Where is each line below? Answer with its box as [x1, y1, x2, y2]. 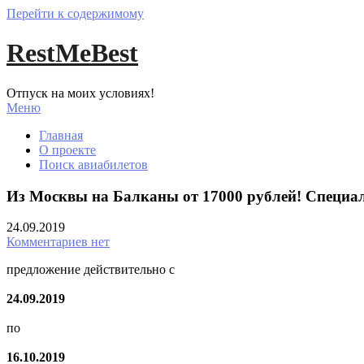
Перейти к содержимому [6, 6, 144, 20]
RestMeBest [6, 38, 138, 68]
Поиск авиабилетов [39, 157, 148, 171]
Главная [39, 128, 83, 142]
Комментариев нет [6, 235, 110, 249]
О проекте [39, 142, 96, 157]
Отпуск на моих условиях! [6, 85, 154, 100]
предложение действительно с [6, 262, 175, 277]
